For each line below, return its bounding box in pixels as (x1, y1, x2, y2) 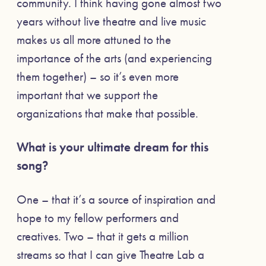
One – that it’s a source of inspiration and (17, 191, 216, 208)
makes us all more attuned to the (17, 31, 171, 47)
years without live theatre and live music (17, 12, 206, 29)
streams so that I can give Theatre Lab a (17, 246, 204, 263)
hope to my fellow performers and (17, 210, 179, 226)
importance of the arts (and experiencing (17, 49, 212, 66)
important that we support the (17, 86, 158, 103)
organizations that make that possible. (17, 104, 198, 121)
